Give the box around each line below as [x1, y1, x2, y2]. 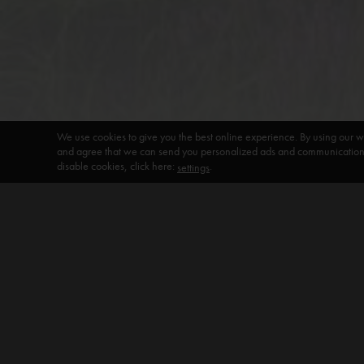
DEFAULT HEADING [8, 271, 175, 297]
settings [177, 160, 210, 175]
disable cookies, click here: [57, 158, 177, 173]
